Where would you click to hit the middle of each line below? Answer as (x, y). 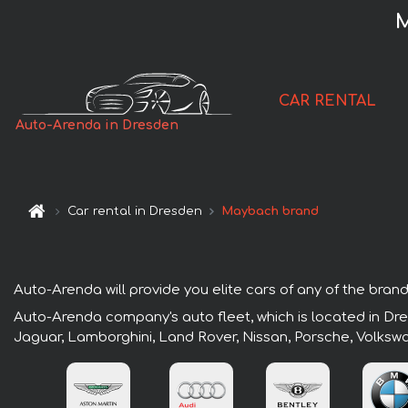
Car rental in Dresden (135, 212)
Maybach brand (270, 212)
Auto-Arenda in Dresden (97, 126)
